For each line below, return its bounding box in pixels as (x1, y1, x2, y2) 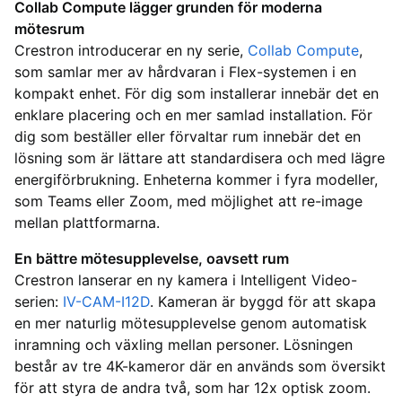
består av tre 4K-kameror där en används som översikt (14, 357, 386, 376)
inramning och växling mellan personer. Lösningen (14, 336, 353, 354)
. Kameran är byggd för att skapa (150, 293, 376, 311)
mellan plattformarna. (14, 214, 160, 232)
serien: (14, 293, 63, 311)
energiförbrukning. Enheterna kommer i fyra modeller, (14, 170, 378, 189)
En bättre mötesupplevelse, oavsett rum (14, 249, 289, 268)
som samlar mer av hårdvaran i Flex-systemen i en (14, 63, 356, 82)
